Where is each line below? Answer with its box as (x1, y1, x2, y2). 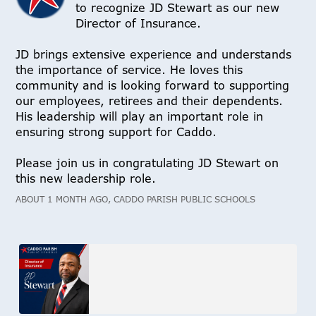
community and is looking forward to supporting (16, 78, 290, 94)
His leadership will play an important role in (16, 109, 264, 125)
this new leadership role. (16, 171, 157, 187)
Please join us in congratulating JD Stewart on (16, 155, 279, 171)
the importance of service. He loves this (16, 62, 243, 78)
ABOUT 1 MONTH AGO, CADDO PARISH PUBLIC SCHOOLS (16, 193, 256, 206)
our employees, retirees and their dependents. (16, 93, 284, 109)
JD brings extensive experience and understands (16, 47, 292, 63)
